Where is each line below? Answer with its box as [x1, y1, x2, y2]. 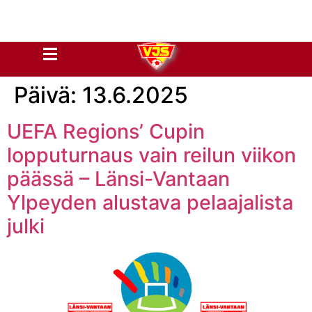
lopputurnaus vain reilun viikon [7, 143, 296, 167]
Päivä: [14, 81, 82, 109]
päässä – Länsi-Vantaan [7, 166, 230, 191]
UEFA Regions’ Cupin [7, 119, 205, 143]
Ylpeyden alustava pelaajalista [7, 190, 293, 214]
